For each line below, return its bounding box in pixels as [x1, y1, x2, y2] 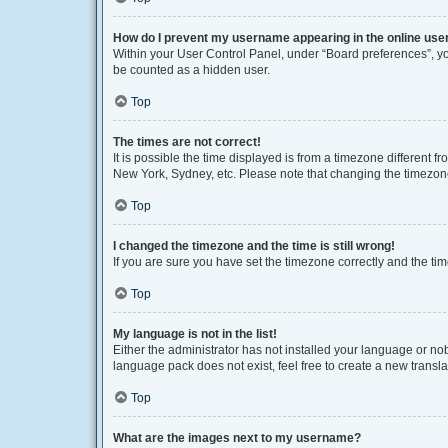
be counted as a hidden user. [113, 63, 270, 77]
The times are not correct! [113, 135, 261, 149]
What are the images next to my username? [113, 431, 361, 445]
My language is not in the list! [113, 327, 277, 341]
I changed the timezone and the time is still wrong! [113, 239, 395, 253]
